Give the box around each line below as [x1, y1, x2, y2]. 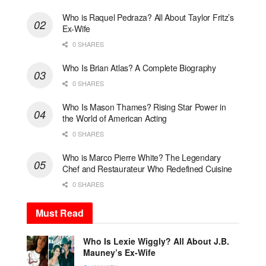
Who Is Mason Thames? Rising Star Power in [62, 100, 226, 113]
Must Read [36, 205, 84, 220]
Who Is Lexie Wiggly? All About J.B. [83, 235, 229, 247]
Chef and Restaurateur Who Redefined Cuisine [62, 162, 232, 175]
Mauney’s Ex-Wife [83, 246, 156, 258]
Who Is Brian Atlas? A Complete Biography [62, 61, 216, 74]
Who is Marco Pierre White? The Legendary [62, 151, 221, 163]
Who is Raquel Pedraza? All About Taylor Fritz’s [62, 11, 234, 23]
